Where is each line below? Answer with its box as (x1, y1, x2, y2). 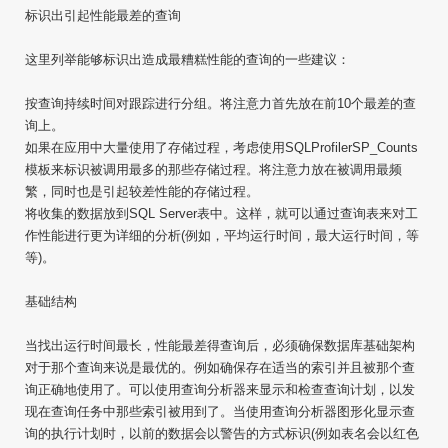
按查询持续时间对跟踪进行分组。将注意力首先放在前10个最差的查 (25, 96, 416, 111)
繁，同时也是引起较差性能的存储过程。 (25, 184, 259, 199)
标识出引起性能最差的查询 (25, 8, 181, 23)
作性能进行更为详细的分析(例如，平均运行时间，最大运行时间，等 (25, 228, 419, 243)
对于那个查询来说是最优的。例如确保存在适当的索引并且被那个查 (25, 360, 415, 375)
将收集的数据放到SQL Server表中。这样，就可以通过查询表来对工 (25, 206, 418, 221)
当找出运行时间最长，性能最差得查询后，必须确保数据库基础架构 (25, 338, 415, 353)
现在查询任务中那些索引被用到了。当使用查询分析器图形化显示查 (25, 404, 415, 419)
